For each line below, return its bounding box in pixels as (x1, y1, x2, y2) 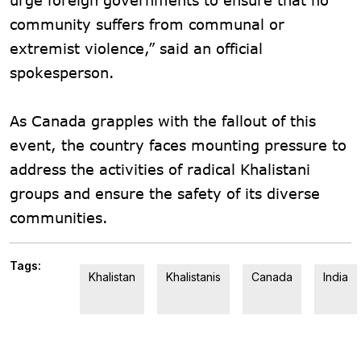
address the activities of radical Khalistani (10, 160, 310, 178)
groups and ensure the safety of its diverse (10, 184, 320, 202)
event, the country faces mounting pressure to (10, 135, 346, 154)
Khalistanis (166, 269, 221, 284)
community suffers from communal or (10, 15, 284, 33)
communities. (10, 208, 108, 226)
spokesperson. (10, 63, 114, 81)
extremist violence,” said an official (10, 39, 263, 57)
